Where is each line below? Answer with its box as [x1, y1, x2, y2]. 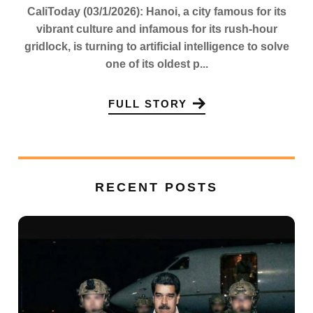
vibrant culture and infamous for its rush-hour [36, 23, 277, 36]
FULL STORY [108, 97, 187, 110]
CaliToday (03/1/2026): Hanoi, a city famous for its [27, 6, 286, 18]
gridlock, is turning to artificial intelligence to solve [24, 41, 289, 53]
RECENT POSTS [95, 180, 218, 195]
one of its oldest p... [105, 58, 208, 71]
